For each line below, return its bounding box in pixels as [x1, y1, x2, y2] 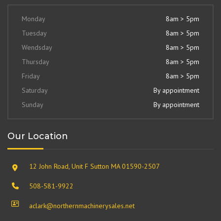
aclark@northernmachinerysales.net [29, 201, 135, 210]
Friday [22, 71, 40, 80]
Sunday [22, 100, 43, 109]
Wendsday [22, 42, 52, 52]
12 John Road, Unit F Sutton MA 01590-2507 [29, 161, 160, 171]
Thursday [22, 57, 49, 66]
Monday [22, 14, 45, 23]
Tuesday [22, 28, 47, 37]
